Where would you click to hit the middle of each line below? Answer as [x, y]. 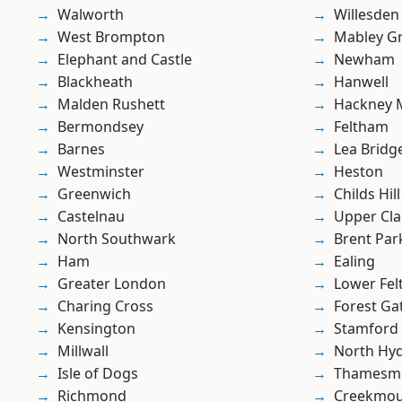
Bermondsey [100, 127]
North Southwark [117, 239]
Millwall [83, 351]
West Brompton [111, 37]
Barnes [81, 149]
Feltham [361, 127]
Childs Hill [367, 194]
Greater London [112, 284]
